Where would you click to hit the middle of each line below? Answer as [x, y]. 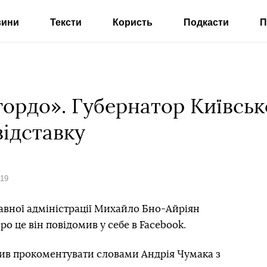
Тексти [66, 22]
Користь [132, 22]
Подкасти [206, 22]
